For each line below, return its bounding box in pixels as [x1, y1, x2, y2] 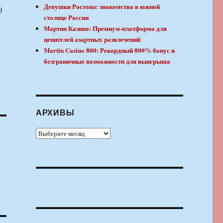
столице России [44, 12, 89, 22]
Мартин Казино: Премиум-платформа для [44, 23, 167, 33]
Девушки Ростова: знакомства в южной [44, 1, 160, 11]
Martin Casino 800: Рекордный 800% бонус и [44, 45, 175, 55]
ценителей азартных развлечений [44, 34, 141, 44]
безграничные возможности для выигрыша [44, 56, 171, 66]
